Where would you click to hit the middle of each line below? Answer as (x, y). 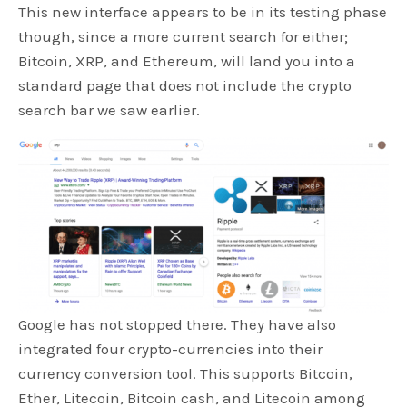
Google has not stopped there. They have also (178, 324)
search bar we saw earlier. (109, 110)
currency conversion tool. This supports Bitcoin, (186, 373)
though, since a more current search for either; (184, 37)
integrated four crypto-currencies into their (171, 348)
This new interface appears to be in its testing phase (203, 12)
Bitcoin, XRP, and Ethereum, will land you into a (187, 61)
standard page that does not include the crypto (185, 86)
